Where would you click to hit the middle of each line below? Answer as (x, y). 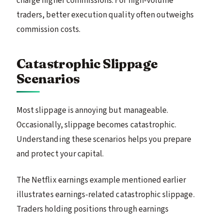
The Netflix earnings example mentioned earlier (101, 180)
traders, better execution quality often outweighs (105, 15)
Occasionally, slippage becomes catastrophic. (97, 125)
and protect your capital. (60, 154)
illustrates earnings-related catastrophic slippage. (106, 194)
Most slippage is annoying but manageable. (93, 110)
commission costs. (48, 29)
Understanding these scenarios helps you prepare (104, 139)
